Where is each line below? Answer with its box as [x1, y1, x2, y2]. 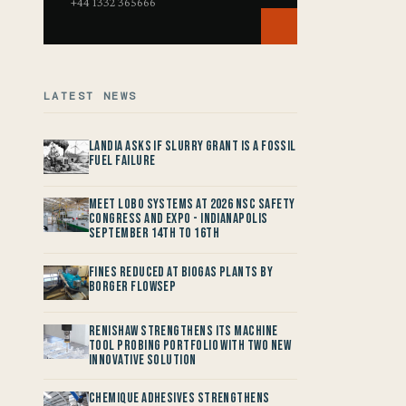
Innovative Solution [89, 351, 197, 369]
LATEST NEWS [43, 88, 138, 103]
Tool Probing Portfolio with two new [89, 336, 291, 354]
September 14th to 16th [89, 225, 220, 243]
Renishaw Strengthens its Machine [89, 322, 278, 340]
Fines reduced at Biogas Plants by [89, 263, 274, 281]
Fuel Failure [89, 151, 156, 169]
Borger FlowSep [89, 277, 177, 295]
